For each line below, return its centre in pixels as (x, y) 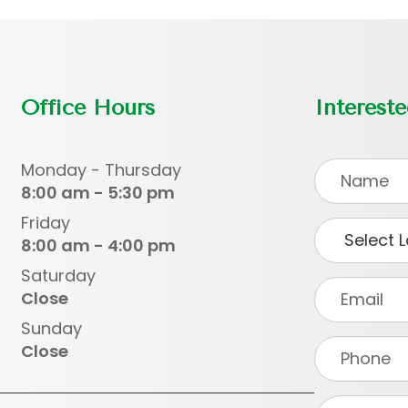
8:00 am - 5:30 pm (98, 192)
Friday (46, 222)
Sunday (52, 328)
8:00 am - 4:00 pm (99, 245)
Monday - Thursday (102, 169)
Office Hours (88, 107)
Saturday (59, 275)
